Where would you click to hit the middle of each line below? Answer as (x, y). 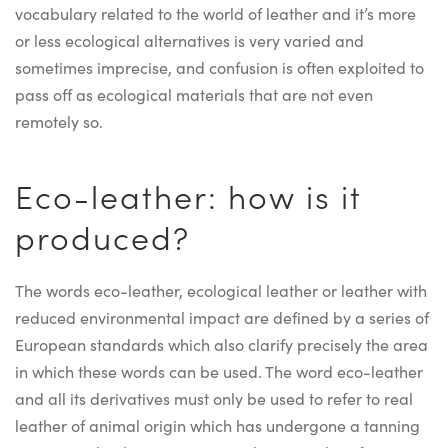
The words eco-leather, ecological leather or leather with (221, 290)
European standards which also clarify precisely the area (221, 344)
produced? (102, 236)
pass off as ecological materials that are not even (194, 94)
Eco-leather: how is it (188, 195)
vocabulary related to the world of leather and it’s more (215, 13)
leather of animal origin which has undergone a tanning (217, 425)
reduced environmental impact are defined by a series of (222, 317)
